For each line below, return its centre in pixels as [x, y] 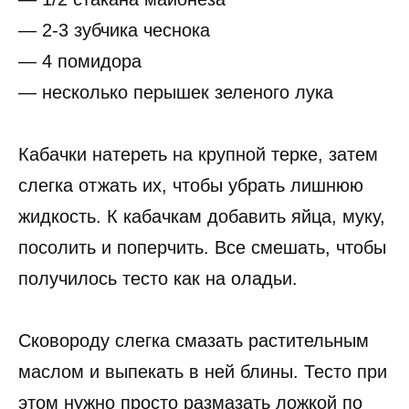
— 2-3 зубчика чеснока [114, 31]
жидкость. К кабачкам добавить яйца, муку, [202, 217]
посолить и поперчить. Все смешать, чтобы [202, 248]
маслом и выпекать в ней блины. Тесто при [203, 372]
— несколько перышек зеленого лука [176, 93]
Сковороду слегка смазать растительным [194, 341]
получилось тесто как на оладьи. [158, 279]
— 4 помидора [80, 62]
